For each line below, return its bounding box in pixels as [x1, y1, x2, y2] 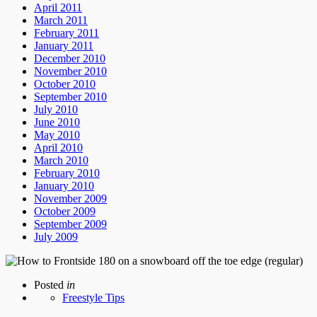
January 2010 [34, 179, 94, 192]
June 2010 [34, 115, 80, 128]
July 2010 [34, 103, 78, 115]
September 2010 [34, 90, 107, 103]
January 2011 [34, 39, 93, 52]
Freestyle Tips [62, 291, 125, 304]
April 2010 [34, 141, 83, 154]
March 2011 [34, 13, 88, 26]
